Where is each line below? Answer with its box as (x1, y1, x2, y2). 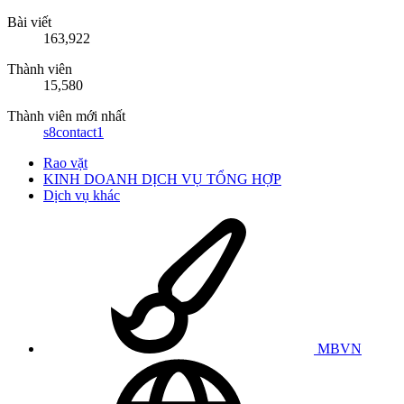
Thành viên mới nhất (7, 107, 125, 124)
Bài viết (7, 14, 51, 30)
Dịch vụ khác (43, 187, 120, 203)
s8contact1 (43, 124, 104, 140)
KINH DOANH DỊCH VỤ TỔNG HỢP (43, 170, 281, 187)
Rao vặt (43, 154, 87, 170)
